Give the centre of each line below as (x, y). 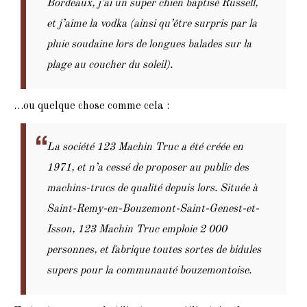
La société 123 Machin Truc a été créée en (145, 147)
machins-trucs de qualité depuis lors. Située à (152, 188)
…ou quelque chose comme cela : (91, 106)
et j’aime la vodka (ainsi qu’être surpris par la (152, 24)
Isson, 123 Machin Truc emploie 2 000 (137, 229)
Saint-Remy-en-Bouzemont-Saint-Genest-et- (153, 209)
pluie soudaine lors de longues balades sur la (149, 44)
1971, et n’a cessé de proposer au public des (148, 168)
